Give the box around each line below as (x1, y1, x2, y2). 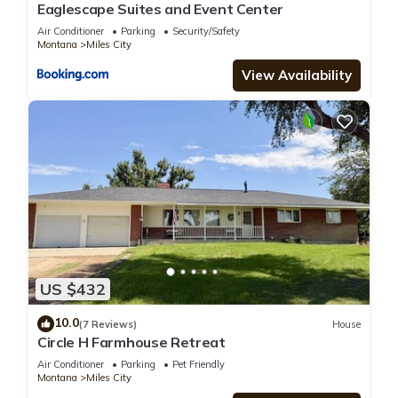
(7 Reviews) (79, 317, 137, 330)
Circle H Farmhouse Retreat (37, 333, 226, 352)
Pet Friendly (172, 358, 225, 371)
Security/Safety (172, 24, 240, 37)
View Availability (242, 66, 352, 84)
